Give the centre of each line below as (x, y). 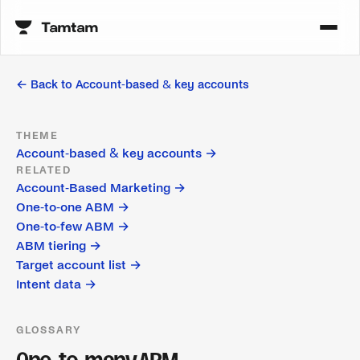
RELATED (44, 170)
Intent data (49, 284)
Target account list (71, 265)
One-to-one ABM (65, 207)
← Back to (46, 84)
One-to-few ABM (65, 226)
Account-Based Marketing (93, 188)
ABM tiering (51, 245)
